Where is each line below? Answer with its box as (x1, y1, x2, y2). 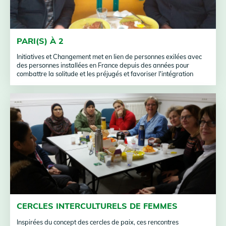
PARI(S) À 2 (17, 35, 64, 46)
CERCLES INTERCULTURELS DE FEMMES (17, 201, 178, 211)
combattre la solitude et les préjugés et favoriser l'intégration (17, 70, 194, 78)
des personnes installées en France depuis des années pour (17, 61, 190, 70)
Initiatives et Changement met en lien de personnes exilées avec (17, 52, 202, 61)
